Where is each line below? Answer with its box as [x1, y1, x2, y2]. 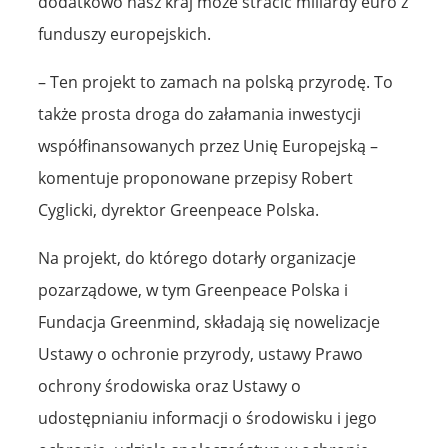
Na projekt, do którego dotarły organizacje [38, 246, 356, 269]
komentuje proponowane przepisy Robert [38, 166, 353, 189]
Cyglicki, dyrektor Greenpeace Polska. [38, 198, 319, 221]
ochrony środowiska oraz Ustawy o [38, 374, 301, 397]
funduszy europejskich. [38, 22, 211, 45]
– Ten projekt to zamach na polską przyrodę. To [38, 70, 393, 93]
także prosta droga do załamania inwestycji [38, 102, 361, 125]
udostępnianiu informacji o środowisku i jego [38, 406, 377, 429]
